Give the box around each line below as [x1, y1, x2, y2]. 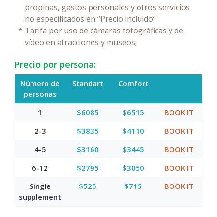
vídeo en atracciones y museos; [25, 36, 137, 47]
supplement [19, 191, 61, 201]
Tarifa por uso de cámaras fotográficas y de [25, 25, 183, 36]
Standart [72, 78, 104, 88]
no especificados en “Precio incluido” [25, 13, 156, 24]
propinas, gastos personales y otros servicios [25, 1, 190, 13]
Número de [20, 78, 60, 88]
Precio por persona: [15, 58, 96, 70]
